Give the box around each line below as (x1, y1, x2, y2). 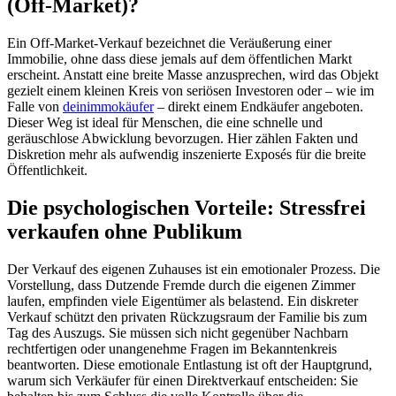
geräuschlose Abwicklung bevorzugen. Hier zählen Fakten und (7, 131, 358, 147)
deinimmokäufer (63, 99, 154, 115)
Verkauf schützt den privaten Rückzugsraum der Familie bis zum (7, 308, 367, 324)
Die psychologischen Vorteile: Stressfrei (7, 196, 366, 220)
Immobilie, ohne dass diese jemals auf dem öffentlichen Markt (7, 51, 352, 67)
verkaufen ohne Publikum (7, 220, 242, 244)
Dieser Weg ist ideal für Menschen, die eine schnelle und (7, 115, 323, 131)
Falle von (7, 99, 63, 115)
